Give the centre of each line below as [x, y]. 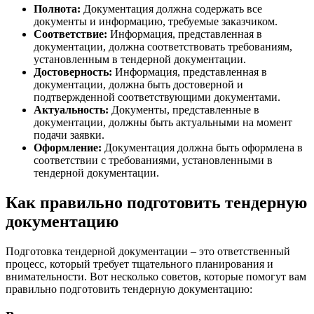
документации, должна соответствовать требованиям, [163, 47]
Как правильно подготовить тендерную [156, 203]
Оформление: [68, 148]
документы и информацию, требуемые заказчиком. [156, 22]
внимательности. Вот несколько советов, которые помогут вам [156, 277]
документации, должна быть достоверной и [138, 85]
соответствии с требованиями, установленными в [153, 161]
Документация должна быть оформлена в [202, 148]
